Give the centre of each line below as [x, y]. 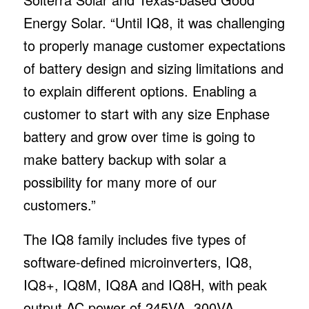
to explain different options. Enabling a [140, 90]
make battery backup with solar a [124, 159]
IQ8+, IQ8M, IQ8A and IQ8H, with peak [145, 284]
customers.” [59, 204]
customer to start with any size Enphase [146, 113]
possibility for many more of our [120, 181]
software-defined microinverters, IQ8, [138, 261]
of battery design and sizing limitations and [153, 68]
